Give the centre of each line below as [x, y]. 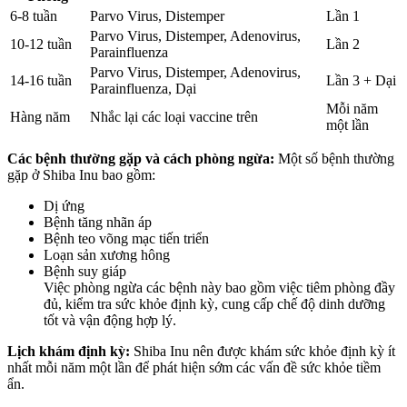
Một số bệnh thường [334, 159]
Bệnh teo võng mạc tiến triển [126, 239]
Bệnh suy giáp [85, 272]
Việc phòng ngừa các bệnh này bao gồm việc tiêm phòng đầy [219, 288]
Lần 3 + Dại [361, 81]
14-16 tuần [41, 81]
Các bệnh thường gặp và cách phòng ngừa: [141, 159]
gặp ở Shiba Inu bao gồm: [81, 175]
